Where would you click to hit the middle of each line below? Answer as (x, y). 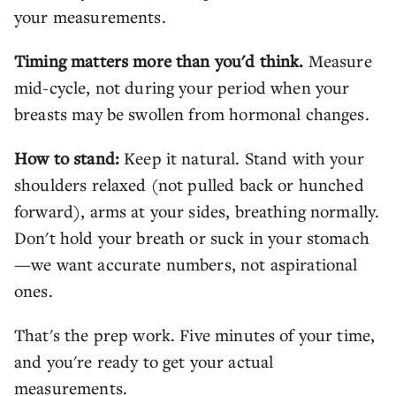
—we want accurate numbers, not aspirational (186, 264)
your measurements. (90, 16)
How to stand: (67, 158)
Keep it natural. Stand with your (241, 158)
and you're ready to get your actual (144, 361)
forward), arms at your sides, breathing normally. (197, 211)
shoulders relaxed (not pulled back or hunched (189, 184)
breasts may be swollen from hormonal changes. (194, 114)
